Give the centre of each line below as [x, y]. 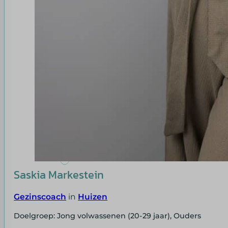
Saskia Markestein [59, 175]
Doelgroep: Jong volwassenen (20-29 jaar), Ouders [108, 216]
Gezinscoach [40, 197]
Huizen [93, 197]
